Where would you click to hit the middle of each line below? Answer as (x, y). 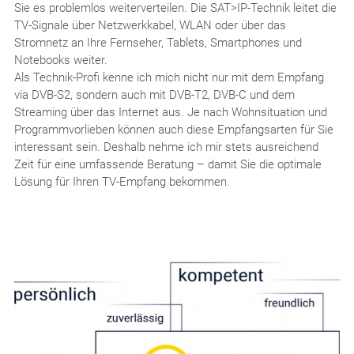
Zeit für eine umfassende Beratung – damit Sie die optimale (168, 164)
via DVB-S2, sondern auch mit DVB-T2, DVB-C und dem (154, 95)
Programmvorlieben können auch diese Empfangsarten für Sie (173, 130)
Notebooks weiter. (60, 60)
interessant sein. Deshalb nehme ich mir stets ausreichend (166, 147)
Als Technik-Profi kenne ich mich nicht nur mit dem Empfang (169, 77)
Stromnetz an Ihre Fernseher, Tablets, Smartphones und (158, 43)
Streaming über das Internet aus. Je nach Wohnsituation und (170, 112)
